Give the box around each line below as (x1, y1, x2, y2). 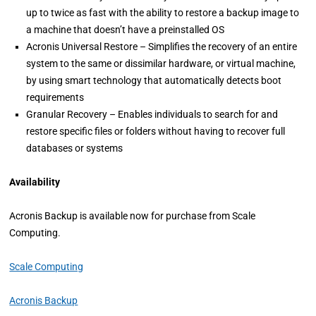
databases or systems (26, 142, 123, 154)
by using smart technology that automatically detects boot (26, 75, 282, 86)
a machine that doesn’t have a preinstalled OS (26, 24, 225, 35)
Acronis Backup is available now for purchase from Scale (9, 210, 256, 221)
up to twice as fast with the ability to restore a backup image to (26, 7, 300, 18)
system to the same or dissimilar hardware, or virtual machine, (26, 58, 296, 69)
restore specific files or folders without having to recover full (26, 126, 286, 137)
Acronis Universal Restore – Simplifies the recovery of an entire (26, 41, 298, 52)
